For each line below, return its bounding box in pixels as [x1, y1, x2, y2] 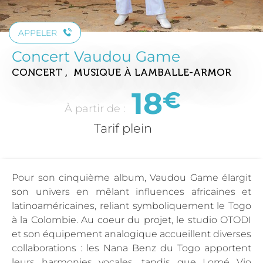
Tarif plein [93, 120, 152, 136]
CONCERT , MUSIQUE [12, 66, 124, 78]
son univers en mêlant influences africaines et [12, 186, 251, 197]
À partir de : [65, 102, 129, 114]
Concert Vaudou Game [12, 47, 180, 65]
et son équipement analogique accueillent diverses [12, 228, 251, 240]
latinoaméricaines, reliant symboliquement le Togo [12, 200, 251, 211]
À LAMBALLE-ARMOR [124, 66, 231, 78]
